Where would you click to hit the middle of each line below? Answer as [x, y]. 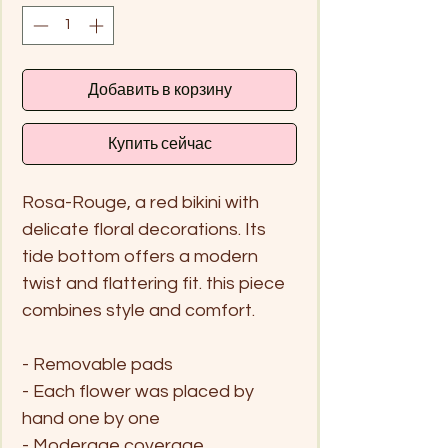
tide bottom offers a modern [140, 256]
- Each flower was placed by [138, 391]
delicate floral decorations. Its [144, 229]
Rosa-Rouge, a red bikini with [140, 202]
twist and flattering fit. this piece [153, 283]
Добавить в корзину [159, 89]
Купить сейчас [159, 143]
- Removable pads [97, 364]
